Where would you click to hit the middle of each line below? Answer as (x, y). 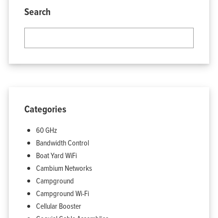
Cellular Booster (58, 206)
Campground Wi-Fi (62, 193)
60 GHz (46, 130)
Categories (45, 109)
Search (37, 11)
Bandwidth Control (62, 142)
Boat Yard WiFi (56, 155)
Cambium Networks (64, 168)
